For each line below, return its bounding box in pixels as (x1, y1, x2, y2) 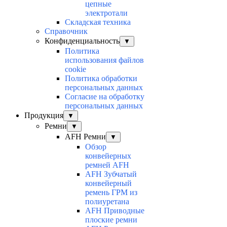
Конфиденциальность (45, 36, 120, 46)
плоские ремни (85, 215, 137, 224)
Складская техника (65, 18, 131, 27)
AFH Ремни (65, 132, 106, 141)
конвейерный (85, 179, 132, 188)
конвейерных (85, 152, 131, 161)
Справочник (45, 27, 88, 36)
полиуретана (85, 197, 129, 206)
